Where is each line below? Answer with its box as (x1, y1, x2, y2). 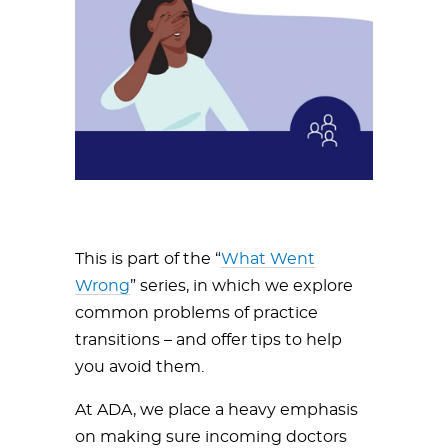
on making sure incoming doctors (75, 428, 347, 445)
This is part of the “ (75, 250, 221, 267)
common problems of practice (75, 304, 318, 321)
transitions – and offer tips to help (75, 331, 342, 348)
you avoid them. (75, 358, 204, 375)
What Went (221, 250, 315, 267)
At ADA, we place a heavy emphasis (75, 401, 358, 418)
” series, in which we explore (130, 277, 353, 294)
